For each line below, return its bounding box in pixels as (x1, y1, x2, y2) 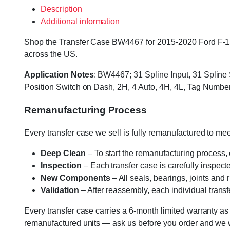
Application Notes (24, 70, 94, 79)
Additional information (41, 17, 120, 26)
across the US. (24, 50, 78, 59)
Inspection (41, 161, 82, 170)
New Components (41, 174, 110, 183)
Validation (41, 186, 79, 195)
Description (41, 5, 82, 13)
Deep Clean (41, 149, 86, 158)
